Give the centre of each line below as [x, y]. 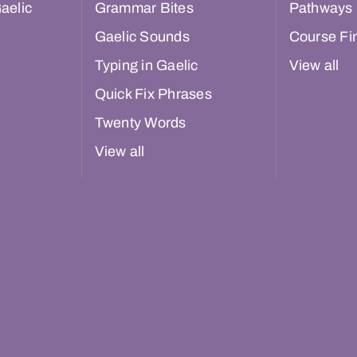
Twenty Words [140, 123]
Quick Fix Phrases [153, 94]
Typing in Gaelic [146, 66]
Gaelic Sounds [142, 37]
